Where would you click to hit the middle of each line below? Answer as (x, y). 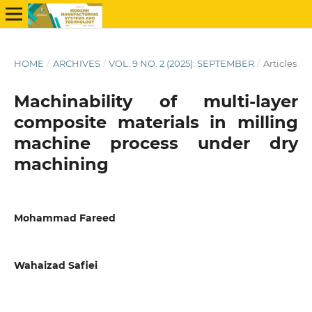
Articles (280, 63)
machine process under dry (156, 143)
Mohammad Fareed (64, 218)
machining (61, 164)
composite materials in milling (156, 122)
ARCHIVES (76, 63)
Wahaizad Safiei (55, 265)
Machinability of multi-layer (156, 101)
